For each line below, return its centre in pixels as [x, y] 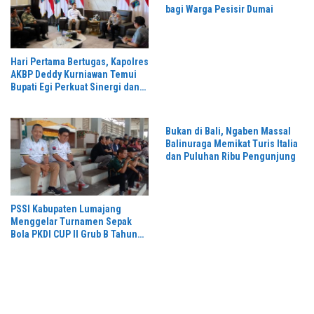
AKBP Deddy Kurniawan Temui [74, 75]
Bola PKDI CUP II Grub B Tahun [74, 234]
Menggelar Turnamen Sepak [71, 221]
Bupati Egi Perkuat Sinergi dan [75, 87]
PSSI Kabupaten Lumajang [66, 209]
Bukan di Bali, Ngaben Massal [228, 131]
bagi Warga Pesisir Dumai [219, 9]
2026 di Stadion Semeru [61, 246]
